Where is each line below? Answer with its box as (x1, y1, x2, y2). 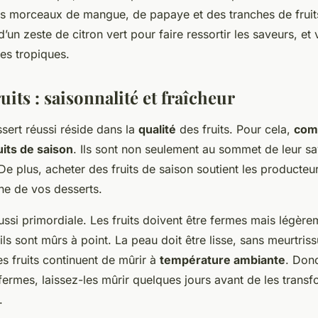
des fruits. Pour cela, (176, 121, 294, 136)
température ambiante (160, 252, 285, 267)
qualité (138, 121, 176, 136)
